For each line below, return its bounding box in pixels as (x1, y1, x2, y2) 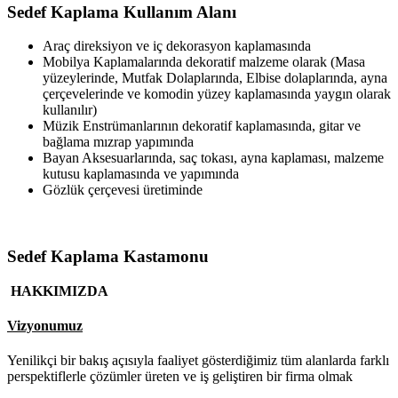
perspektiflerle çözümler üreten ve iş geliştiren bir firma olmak (7, 369, 353, 385)
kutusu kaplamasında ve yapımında (43, 166, 239, 182)
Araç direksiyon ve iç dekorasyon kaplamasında (43, 38, 311, 54)
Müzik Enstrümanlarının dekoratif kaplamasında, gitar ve (43, 118, 361, 134)
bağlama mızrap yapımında (43, 134, 194, 150)
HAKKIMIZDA (7, 283, 108, 298)
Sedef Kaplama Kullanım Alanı (7, 2, 236, 21)
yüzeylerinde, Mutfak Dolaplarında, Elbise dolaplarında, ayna (43, 70, 387, 86)
